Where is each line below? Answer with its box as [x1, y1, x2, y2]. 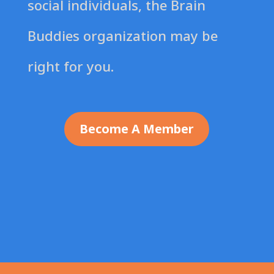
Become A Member [80, 120, 194, 137]
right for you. [27, 56, 114, 75]
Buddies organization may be [27, 26, 218, 45]
